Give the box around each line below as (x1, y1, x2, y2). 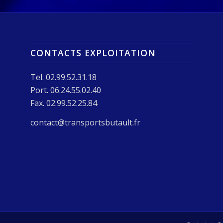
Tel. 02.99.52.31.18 (30, 71, 97, 83)
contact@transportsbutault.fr (30, 117, 141, 128)
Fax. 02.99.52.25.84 (30, 97, 98, 109)
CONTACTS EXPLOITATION (30, 46, 156, 59)
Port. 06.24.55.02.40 (30, 84, 102, 96)
